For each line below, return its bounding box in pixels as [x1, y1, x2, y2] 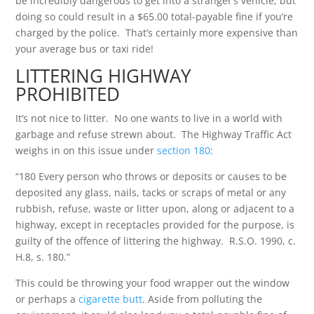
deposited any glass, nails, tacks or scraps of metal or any [15, 186, 287, 199]
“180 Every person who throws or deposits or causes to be [15, 170, 287, 183]
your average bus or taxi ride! [15, 42, 154, 55]
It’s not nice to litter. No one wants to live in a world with [15, 111, 283, 125]
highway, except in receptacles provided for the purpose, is [15, 218, 295, 231]
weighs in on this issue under [15, 144, 158, 157]
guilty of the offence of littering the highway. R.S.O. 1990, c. [15, 234, 296, 247]
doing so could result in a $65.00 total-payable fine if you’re [15, 10, 294, 23]
